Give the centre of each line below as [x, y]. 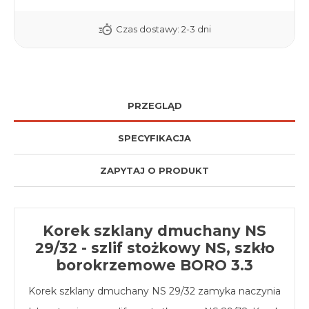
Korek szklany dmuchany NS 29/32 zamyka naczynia [154, 291]
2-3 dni [196, 29]
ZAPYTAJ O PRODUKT [154, 171]
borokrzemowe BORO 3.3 [154, 266]
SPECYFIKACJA [154, 138]
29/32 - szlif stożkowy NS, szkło [154, 248]
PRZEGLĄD [154, 106]
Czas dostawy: [147, 29]
